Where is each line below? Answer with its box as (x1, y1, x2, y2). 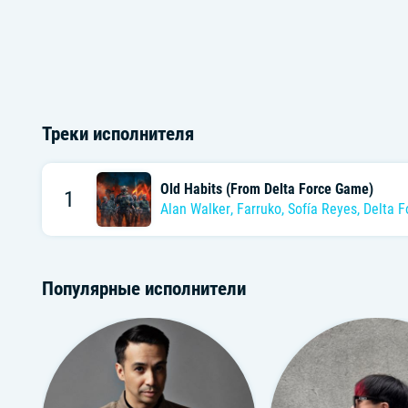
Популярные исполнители (41, 277, 246, 300)
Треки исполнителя (41, 122, 194, 145)
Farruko (236, 199, 281, 218)
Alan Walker (159, 199, 230, 218)
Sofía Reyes (287, 199, 357, 218)
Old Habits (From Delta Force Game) (159, 180, 373, 199)
